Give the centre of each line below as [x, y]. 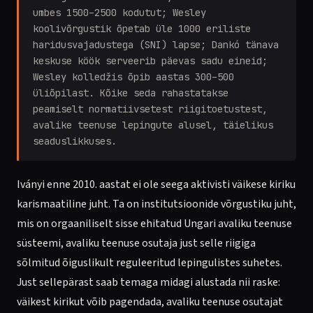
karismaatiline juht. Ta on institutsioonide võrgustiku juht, [156, 204]
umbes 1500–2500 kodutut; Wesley [119, 13]
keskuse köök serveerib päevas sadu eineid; [150, 61]
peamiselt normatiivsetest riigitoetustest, [150, 109]
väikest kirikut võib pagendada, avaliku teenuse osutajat [150, 302]
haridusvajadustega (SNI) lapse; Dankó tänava [156, 45]
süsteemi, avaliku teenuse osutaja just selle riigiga [136, 243]
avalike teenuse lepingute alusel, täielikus [153, 125]
